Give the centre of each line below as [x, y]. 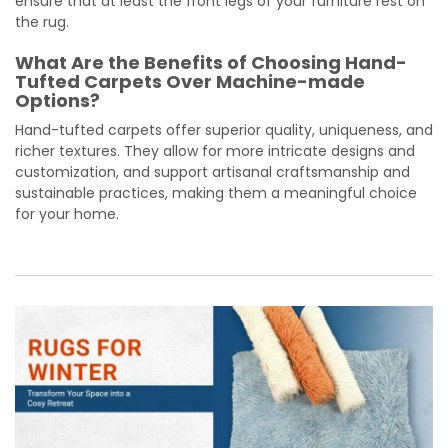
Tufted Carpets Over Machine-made [190, 81]
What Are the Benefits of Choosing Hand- [211, 62]
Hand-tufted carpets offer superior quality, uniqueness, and [224, 129]
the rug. [42, 21]
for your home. [67, 213]
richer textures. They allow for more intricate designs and [215, 150]
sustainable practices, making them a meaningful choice [216, 192]
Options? [57, 100]
